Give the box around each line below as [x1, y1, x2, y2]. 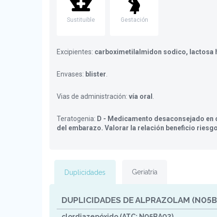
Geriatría [132, 168, 157, 176]
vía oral [129, 93, 153, 100]
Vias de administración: [57, 93, 129, 100]
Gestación [120, 16, 148, 23]
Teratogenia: [57, 115, 97, 123]
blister [85, 70, 106, 78]
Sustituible [67, 16, 95, 23]
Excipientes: [57, 48, 94, 56]
